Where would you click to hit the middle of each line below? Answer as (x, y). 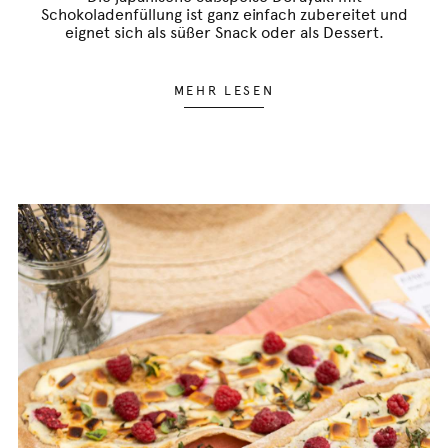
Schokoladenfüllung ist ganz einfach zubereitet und (224, 14)
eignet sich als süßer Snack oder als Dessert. (224, 32)
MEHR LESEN (224, 90)
